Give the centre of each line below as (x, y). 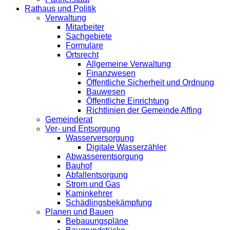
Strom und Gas (93, 184)
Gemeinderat (69, 119)
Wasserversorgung (100, 138)
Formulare (84, 45)
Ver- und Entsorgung (83, 129)
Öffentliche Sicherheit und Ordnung (150, 82)
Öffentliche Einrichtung (128, 101)
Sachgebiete (89, 36)
